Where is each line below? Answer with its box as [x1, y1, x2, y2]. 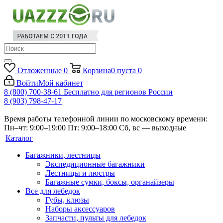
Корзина [82, 66, 111, 75]
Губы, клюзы [45, 196, 89, 204]
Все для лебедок [25, 187, 80, 195]
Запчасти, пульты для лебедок [45, 214, 146, 222]
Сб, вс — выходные [119, 123, 186, 132]
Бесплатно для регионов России [64, 88, 173, 96]
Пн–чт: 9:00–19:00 [4, 123, 66, 132]
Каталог [5, 134, 33, 142]
